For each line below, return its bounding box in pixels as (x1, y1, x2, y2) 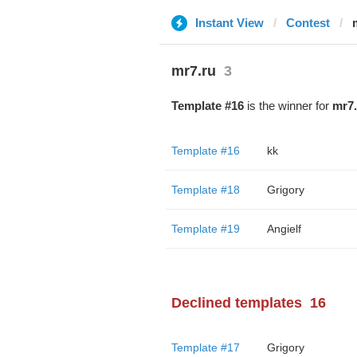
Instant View (194, 16, 264, 29)
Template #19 (171, 222, 240, 235)
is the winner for (243, 99, 332, 112)
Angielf (266, 222, 301, 235)
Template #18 (171, 183, 240, 196)
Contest (285, 16, 330, 29)
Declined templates (171, 295, 302, 311)
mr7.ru (171, 63, 216, 79)
